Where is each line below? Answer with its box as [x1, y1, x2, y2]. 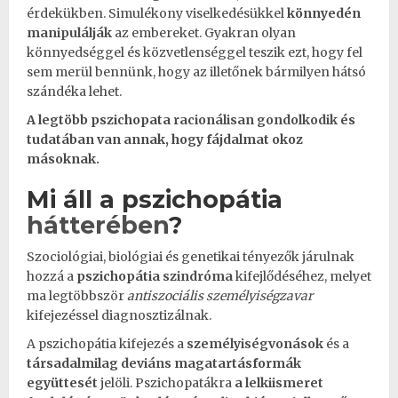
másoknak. [27, 150, 99, 167]
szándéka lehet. [27, 83, 122, 99]
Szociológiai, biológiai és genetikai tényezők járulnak [27, 248, 354, 265]
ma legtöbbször [27, 287, 127, 304]
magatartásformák [174, 354, 301, 371]
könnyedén [287, 4, 361, 21]
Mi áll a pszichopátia [27, 184, 283, 214]
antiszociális [127, 287, 206, 304]
